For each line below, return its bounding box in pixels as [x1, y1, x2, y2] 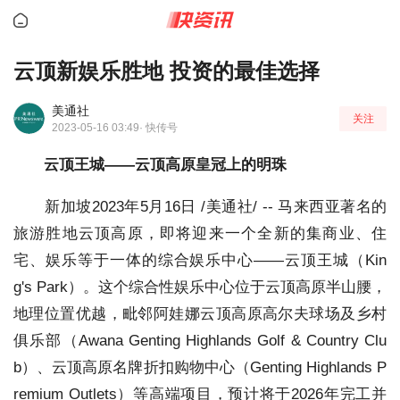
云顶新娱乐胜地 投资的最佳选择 [13, 59, 320, 83]
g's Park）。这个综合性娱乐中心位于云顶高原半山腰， [13, 279, 387, 296]
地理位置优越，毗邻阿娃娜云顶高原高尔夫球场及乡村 [13, 305, 387, 322]
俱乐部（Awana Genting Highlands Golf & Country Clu [13, 332, 387, 349]
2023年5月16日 [91, 198, 196, 215]
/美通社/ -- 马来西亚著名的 [196, 198, 387, 215]
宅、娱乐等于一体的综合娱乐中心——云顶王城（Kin [13, 252, 387, 269]
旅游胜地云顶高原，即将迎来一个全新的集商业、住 [13, 225, 387, 242]
